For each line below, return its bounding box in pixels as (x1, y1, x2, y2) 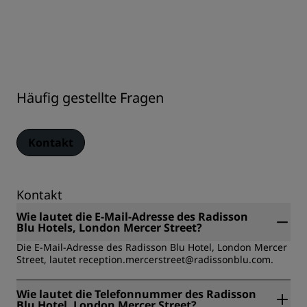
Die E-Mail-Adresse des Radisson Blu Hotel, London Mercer (16, 241, 287, 254)
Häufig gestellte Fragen (16, 88, 164, 108)
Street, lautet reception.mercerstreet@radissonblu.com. (16, 253, 273, 267)
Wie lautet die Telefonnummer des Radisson (16, 286, 256, 302)
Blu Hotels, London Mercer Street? (16, 220, 202, 236)
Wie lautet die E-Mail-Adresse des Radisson (16, 209, 248, 225)
